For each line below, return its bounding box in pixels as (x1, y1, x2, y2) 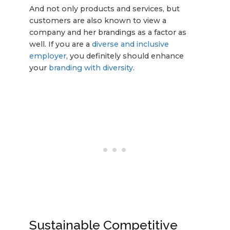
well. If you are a (29, 40, 92, 49)
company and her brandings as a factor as (29, 28, 186, 37)
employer (29, 51, 66, 61)
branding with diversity (48, 63, 133, 73)
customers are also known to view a (29, 16, 166, 26)
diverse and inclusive (91, 40, 169, 49)
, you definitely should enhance (66, 51, 184, 61)
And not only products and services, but (29, 4, 180, 14)
